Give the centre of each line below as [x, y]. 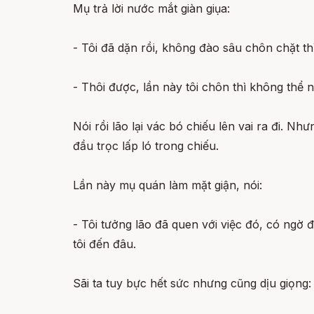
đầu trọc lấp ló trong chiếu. [146, 146]
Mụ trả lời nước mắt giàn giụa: [151, 8]
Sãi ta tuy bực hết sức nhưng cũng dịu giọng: [192, 283]
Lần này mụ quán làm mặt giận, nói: [168, 185]
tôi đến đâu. [104, 244]
